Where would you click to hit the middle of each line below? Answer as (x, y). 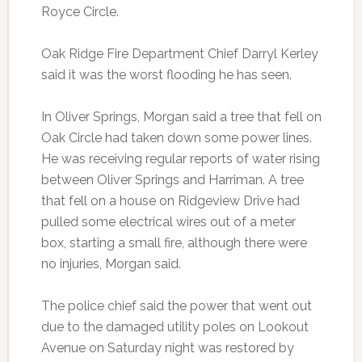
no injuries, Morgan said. (111, 264)
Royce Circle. (80, 12)
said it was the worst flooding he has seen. (166, 75)
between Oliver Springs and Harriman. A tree (172, 180)
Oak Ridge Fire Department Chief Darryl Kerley (179, 54)
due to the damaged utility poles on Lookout (175, 327)
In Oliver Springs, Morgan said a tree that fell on (181, 117)
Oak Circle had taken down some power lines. (176, 138)
